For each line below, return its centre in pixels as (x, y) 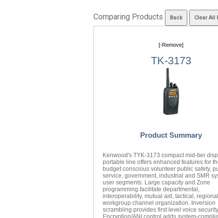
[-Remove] (171, 45)
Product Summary (171, 135)
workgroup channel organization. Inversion (159, 203)
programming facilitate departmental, (151, 189)
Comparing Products (129, 17)
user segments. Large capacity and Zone (156, 182)
